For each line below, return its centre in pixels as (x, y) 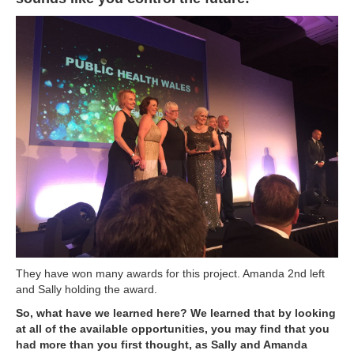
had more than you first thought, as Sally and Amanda (162, 345)
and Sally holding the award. (88, 290)
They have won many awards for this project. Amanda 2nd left (170, 274)
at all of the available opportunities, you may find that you (173, 329)
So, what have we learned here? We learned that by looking (176, 313)
